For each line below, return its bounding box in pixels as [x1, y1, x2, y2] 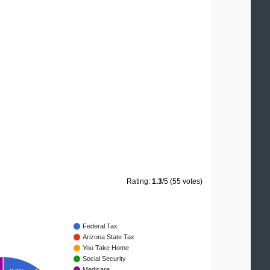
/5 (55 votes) [162, 177, 202, 186]
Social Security [83, 255, 126, 263]
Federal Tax [83, 222, 118, 230]
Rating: [127, 177, 152, 186]
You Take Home [83, 244, 129, 252]
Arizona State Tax [83, 233, 134, 241]
